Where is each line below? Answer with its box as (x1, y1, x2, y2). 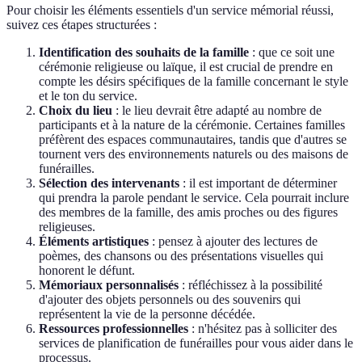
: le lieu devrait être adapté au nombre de (112, 103, 322, 118)
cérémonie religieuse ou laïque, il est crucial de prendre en (39, 60, 333, 74)
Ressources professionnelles (39, 322, 188, 336)
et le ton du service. (39, 89, 137, 103)
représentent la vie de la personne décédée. (39, 307, 255, 322)
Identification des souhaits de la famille (39, 45, 249, 60)
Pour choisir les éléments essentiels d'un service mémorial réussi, (6, 3, 334, 18)
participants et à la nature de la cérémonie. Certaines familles (39, 118, 345, 133)
